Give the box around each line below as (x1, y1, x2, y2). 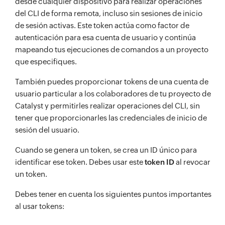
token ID (145, 158, 174, 166)
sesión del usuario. (15, 126, 79, 134)
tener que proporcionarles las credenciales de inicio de (15, 114, 207, 122)
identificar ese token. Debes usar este (15, 158, 145, 166)
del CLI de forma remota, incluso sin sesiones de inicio (15, 9, 202, 18)
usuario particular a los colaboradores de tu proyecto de (15, 89, 211, 98)
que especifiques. (15, 57, 77, 66)
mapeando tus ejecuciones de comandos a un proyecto (15, 45, 208, 54)
